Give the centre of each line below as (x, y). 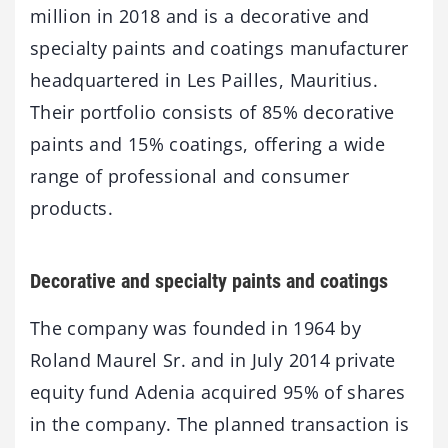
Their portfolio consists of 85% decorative (212, 111)
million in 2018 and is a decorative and (200, 15)
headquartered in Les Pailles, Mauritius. (204, 79)
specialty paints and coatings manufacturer (219, 47)
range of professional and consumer (189, 175)
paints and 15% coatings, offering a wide (208, 143)
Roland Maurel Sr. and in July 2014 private (213, 359)
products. (72, 207)
